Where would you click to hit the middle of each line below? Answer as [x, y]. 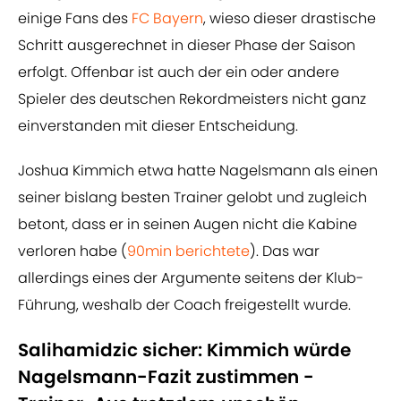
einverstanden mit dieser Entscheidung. [158, 126]
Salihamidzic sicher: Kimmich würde [184, 350]
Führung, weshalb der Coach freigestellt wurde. [184, 305]
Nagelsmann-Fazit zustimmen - [166, 377]
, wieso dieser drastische [290, 19]
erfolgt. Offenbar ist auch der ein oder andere [179, 73]
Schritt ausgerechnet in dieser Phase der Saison [187, 46]
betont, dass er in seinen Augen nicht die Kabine [188, 225]
